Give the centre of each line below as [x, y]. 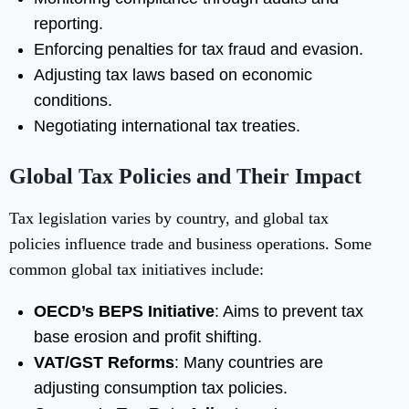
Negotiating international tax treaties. [167, 126]
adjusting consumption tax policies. [161, 388]
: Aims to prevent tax [289, 312]
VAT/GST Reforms [104, 363]
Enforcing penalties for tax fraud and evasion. [199, 50]
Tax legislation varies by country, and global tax [169, 219]
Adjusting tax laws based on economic [173, 75]
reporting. [68, 24]
